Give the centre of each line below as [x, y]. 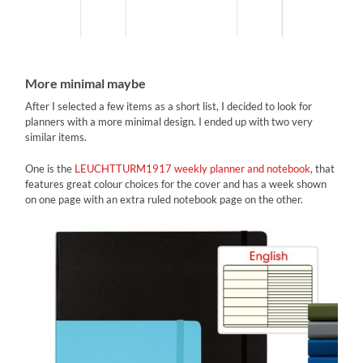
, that [323, 169]
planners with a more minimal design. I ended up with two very [169, 122]
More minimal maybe [86, 83]
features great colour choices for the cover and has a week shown [177, 184]
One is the [50, 169]
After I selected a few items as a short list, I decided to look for [169, 107]
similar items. [56, 137]
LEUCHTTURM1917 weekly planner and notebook [193, 169]
